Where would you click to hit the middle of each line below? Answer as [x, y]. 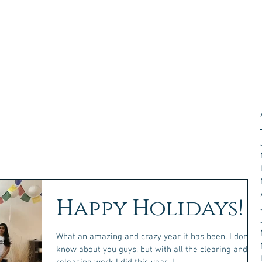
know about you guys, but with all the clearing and [152, 250]
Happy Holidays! [150, 209]
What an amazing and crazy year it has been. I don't [154, 237]
